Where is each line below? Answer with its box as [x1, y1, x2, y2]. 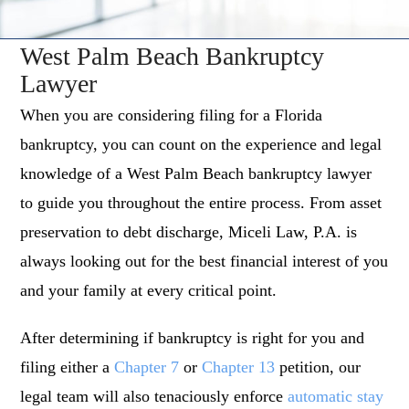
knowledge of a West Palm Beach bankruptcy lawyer [20, 164, 372, 184]
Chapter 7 [114, 358, 180, 377]
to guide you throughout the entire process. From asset [20, 194, 383, 213]
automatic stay [288, 387, 384, 406]
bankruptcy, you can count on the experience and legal [20, 135, 383, 154]
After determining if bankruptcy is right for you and [20, 329, 365, 348]
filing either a [20, 358, 115, 377]
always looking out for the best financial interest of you [20, 252, 389, 271]
